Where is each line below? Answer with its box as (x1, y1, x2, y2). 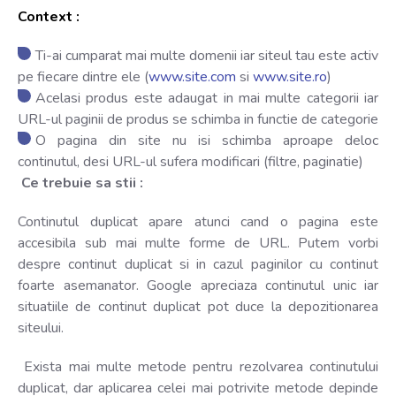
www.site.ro (249, 66, 327, 87)
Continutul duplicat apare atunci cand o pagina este (18, 211, 378, 232)
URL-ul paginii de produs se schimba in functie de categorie (18, 109, 378, 129)
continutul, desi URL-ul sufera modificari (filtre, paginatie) (18, 151, 363, 171)
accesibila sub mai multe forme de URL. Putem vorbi (18, 232, 378, 253)
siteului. (18, 317, 64, 338)
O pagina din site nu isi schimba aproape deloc (35, 130, 378, 150)
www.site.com (148, 66, 236, 87)
